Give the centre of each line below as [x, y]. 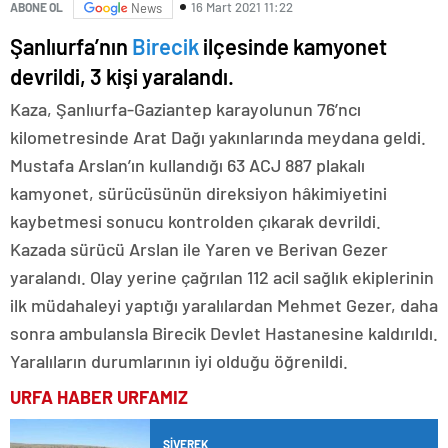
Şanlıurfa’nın [71, 46]
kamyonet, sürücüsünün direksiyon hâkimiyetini [198, 193]
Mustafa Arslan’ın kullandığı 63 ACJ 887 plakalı [187, 165]
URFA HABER [61, 397]
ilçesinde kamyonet [293, 46]
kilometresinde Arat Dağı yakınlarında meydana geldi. [218, 137]
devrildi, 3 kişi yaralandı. [122, 76]
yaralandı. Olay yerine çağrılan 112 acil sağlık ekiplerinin [222, 277]
